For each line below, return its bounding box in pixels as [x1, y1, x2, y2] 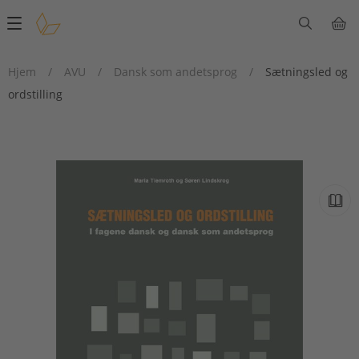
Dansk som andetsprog [114, 64, 237, 79]
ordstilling [8, 87, 63, 102]
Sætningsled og [265, 64, 348, 79]
